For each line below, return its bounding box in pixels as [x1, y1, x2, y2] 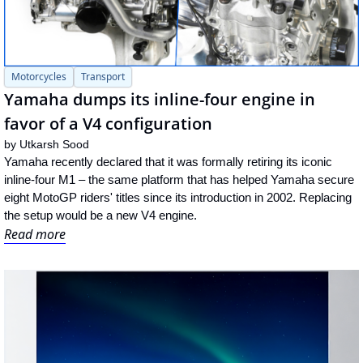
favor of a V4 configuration [4, 112, 212, 135]
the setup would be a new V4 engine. [4, 207, 197, 222]
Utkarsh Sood [19, 137, 89, 151]
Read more [4, 224, 66, 243]
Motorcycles [11, 69, 66, 83]
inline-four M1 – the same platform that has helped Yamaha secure [4, 172, 354, 186]
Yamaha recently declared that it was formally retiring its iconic [4, 154, 332, 169]
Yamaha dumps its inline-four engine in [4, 88, 315, 110]
